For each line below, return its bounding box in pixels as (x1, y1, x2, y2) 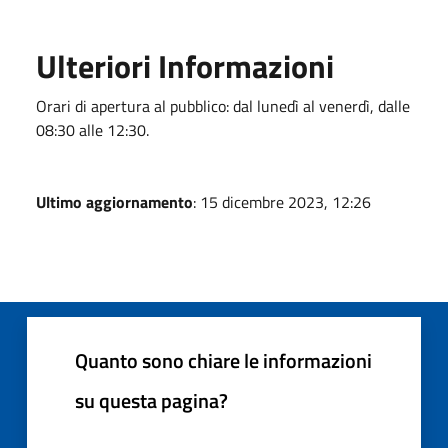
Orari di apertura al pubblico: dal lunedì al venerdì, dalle (36, 93, 410, 118)
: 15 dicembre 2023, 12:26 (193, 189, 371, 214)
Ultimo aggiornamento (36, 189, 193, 214)
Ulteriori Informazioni (36, 41, 334, 90)
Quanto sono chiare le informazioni (75, 344, 372, 376)
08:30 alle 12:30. (36, 117, 149, 142)
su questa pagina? (75, 384, 228, 416)
